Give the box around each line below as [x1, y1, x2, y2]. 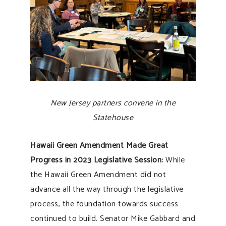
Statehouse [93, 110, 133, 125]
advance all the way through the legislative [30, 182, 184, 196]
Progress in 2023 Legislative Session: [30, 153, 163, 167]
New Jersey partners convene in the [50, 96, 176, 110]
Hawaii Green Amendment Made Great [30, 138, 168, 152]
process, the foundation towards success [30, 197, 179, 211]
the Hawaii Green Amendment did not [30, 167, 166, 182]
